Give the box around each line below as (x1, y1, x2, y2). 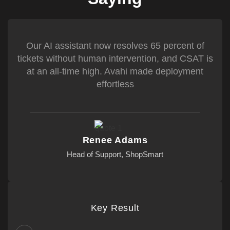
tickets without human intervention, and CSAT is (17, 53, 213, 64)
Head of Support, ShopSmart (67, 150, 163, 159)
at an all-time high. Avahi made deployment (27, 66, 203, 76)
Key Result (90, 203, 140, 213)
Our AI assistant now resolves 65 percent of (26, 41, 204, 51)
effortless (96, 79, 134, 89)
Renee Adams (82, 135, 148, 145)
